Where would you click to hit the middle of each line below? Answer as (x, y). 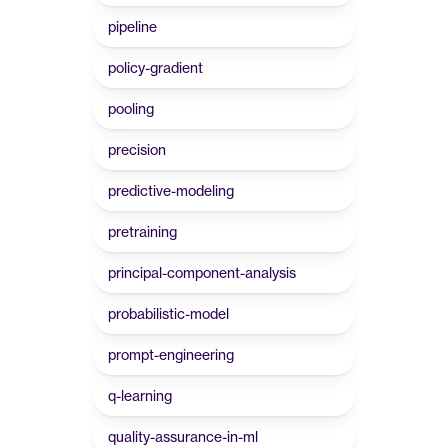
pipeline (132, 26)
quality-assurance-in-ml (183, 436)
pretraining (142, 231)
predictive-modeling (171, 190)
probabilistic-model (168, 313)
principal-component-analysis (202, 272)
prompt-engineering (171, 354)
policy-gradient (155, 67)
